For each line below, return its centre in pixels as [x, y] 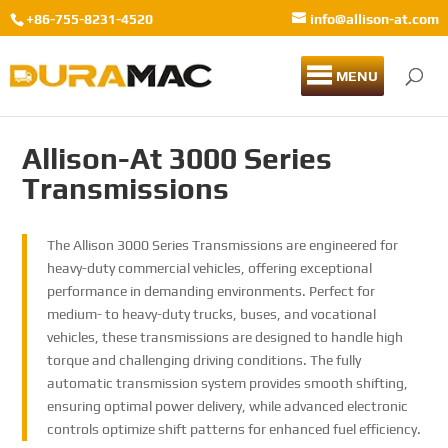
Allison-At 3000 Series [177, 158]
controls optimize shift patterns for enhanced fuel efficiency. [234, 429]
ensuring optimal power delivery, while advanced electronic [228, 406]
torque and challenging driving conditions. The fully [204, 360]
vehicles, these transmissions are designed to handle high [225, 337]
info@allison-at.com [375, 18]
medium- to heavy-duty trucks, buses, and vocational [212, 314]
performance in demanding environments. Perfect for [211, 291]
